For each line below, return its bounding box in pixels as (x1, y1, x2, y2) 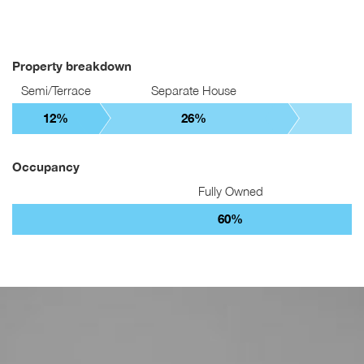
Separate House (151, 84, 237, 98)
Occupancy (12, 160, 80, 175)
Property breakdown (12, 59, 132, 74)
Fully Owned (197, 184, 263, 198)
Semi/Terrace (20, 84, 91, 98)
